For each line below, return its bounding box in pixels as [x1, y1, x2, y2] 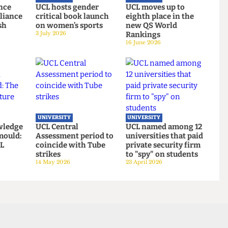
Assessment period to [53, 201, 136, 211]
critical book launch [53, 73, 132, 83]
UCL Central [53, 191, 99, 201]
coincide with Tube [53, 211, 128, 221]
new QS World [149, 83, 204, 93]
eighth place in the [149, 73, 222, 83]
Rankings [149, 93, 186, 103]
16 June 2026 [149, 102, 187, 110]
